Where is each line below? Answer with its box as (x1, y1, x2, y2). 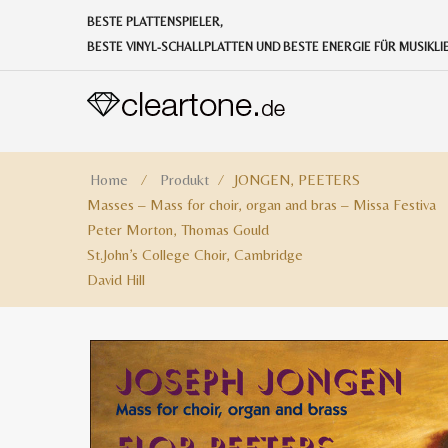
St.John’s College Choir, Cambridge (87, 246, 303, 263)
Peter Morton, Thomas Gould (87, 221, 269, 238)
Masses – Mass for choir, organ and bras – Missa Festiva (87, 196, 436, 213)
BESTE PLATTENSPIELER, (87, 15, 223, 29)
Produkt (160, 171, 209, 188)
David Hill (87, 271, 145, 288)
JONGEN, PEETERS (230, 171, 360, 188)
